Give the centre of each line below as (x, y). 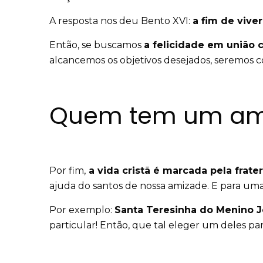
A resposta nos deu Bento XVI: (121, 21)
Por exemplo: (82, 210)
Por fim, (68, 171)
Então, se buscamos (97, 45)
